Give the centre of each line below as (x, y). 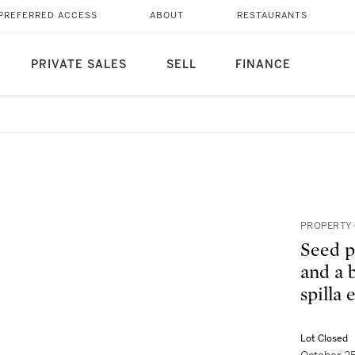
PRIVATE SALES (78, 65)
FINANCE (263, 65)
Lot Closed (324, 338)
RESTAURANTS (272, 15)
